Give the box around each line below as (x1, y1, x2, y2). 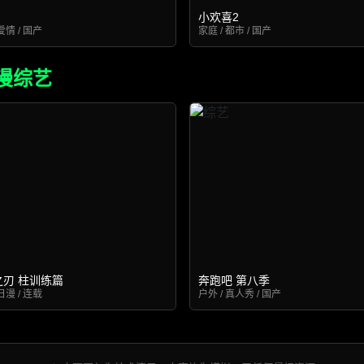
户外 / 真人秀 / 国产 (198, 288, 282, 300)
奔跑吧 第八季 (198, 274, 271, 287)
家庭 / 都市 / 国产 (198, 25, 272, 37)
